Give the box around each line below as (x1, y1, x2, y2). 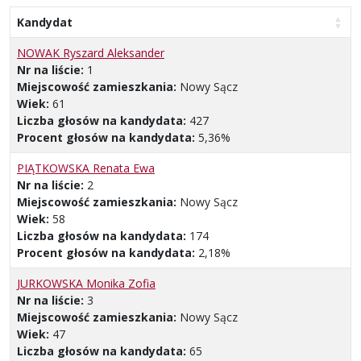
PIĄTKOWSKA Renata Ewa (17, 160, 155, 176)
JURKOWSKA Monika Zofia (17, 275, 156, 291)
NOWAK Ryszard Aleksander (17, 44, 164, 60)
